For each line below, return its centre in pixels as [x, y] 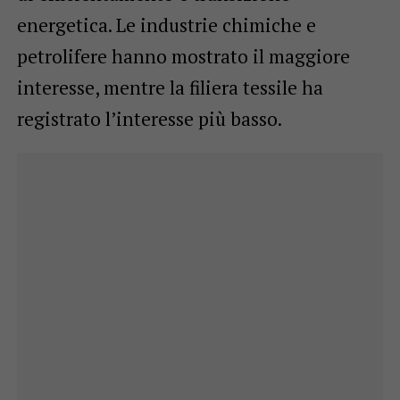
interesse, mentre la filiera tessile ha [170, 87]
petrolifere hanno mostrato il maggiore [183, 56]
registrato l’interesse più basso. [149, 118]
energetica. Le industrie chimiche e [166, 25]
